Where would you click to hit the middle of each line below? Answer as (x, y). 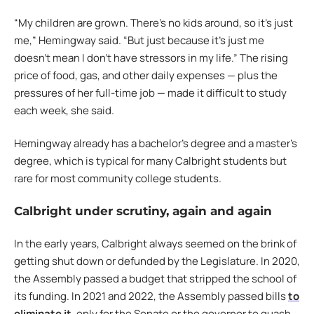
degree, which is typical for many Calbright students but (150, 161)
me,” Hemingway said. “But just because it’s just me (139, 40)
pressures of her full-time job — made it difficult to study (150, 93)
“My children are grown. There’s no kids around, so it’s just (153, 22)
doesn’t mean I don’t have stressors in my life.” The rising (151, 57)
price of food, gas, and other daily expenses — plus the (146, 75)
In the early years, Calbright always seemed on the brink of (155, 244)
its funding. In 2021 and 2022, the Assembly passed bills (151, 296)
